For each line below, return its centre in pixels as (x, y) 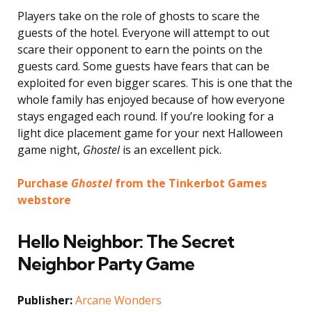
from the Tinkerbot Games (189, 183)
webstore (44, 200)
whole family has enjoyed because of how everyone (151, 99)
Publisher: (45, 300)
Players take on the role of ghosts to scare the (139, 16)
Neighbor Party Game (106, 263)
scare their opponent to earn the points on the (140, 49)
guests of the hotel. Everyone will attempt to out (143, 32)
